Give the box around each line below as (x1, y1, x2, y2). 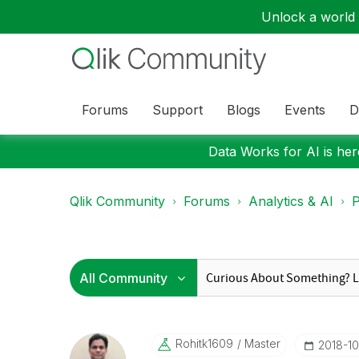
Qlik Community (70, 193, 165, 209)
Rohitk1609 (175, 337, 233, 350)
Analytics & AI (248, 193, 333, 209)
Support (152, 101, 203, 118)
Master (240, 337, 280, 350)
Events (284, 101, 325, 118)
